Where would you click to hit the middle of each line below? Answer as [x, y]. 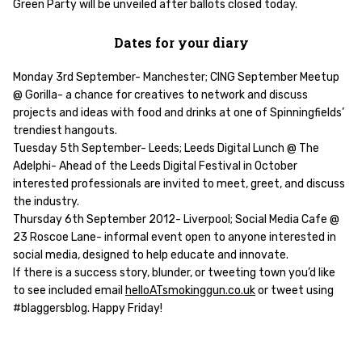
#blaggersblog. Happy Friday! [88, 308]
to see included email [69, 290]
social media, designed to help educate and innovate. [151, 255]
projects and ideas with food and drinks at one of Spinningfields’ [179, 113]
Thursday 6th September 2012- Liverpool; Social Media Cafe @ [176, 219]
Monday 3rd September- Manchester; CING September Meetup [176, 77]
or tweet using [295, 290]
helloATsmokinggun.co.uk [190, 290]
